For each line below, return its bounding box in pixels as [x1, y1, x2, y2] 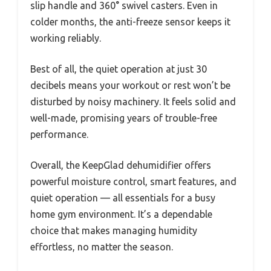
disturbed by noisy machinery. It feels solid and [30, 96, 236, 108]
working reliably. [30, 33, 101, 44]
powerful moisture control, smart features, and [30, 176, 237, 188]
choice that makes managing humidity [30, 225, 197, 237]
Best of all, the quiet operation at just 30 [30, 64, 207, 75]
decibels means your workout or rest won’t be [30, 80, 230, 91]
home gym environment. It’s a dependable [30, 209, 212, 220]
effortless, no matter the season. [30, 241, 173, 253]
